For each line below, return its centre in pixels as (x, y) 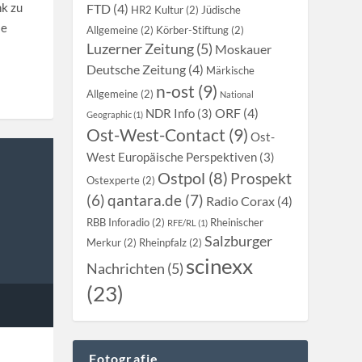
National (237, 94)
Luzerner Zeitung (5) (150, 49)
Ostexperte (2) (121, 180)
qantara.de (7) (156, 200)
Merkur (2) (112, 242)
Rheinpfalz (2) (171, 242)
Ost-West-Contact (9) (168, 135)
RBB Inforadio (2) (126, 222)
